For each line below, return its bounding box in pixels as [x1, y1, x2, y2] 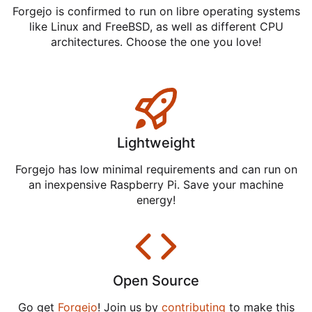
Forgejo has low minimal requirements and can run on [15, 162, 297, 177]
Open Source [113, 272, 199, 289]
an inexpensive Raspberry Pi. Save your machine [29, 178, 283, 192]
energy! [136, 193, 175, 208]
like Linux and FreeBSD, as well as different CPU [29, 19, 283, 34]
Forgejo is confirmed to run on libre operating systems [12, 4, 300, 19]
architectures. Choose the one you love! [51, 35, 261, 49]
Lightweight [117, 134, 195, 152]
